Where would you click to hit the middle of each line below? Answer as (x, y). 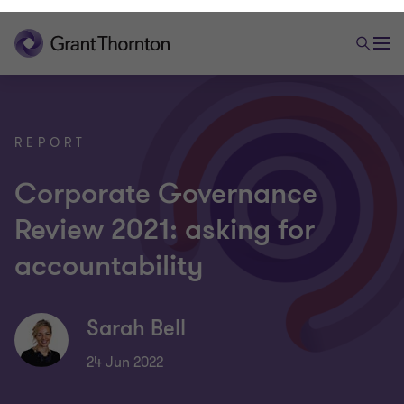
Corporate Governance (166, 182)
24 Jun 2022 (125, 351)
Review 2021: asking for (165, 218)
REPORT (50, 131)
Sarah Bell (136, 317)
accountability (109, 254)
